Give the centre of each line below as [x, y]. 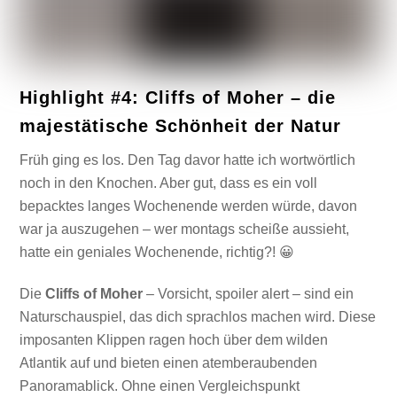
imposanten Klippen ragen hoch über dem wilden [174, 339]
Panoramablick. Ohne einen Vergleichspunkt [160, 385]
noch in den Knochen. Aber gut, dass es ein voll [169, 183]
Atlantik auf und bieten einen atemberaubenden [169, 362]
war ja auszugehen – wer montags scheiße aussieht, [185, 229]
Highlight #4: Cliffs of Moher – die [178, 97]
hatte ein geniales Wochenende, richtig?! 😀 [157, 252]
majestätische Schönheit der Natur [181, 125]
